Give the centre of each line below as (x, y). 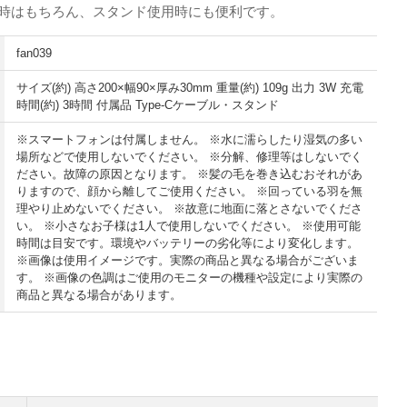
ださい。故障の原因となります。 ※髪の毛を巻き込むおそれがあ (190, 174)
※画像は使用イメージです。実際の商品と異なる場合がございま (188, 261)
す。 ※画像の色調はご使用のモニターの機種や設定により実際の (190, 278)
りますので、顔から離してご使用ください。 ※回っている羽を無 (190, 192)
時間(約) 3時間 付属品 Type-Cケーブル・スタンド (148, 105)
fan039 (35, 54)
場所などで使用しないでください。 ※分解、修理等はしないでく (190, 157)
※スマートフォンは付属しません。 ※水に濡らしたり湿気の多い (190, 140)
